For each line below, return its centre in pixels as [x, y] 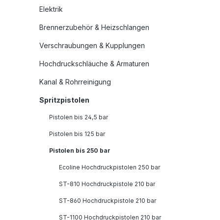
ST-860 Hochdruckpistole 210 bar [108, 201]
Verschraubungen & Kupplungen [92, 45]
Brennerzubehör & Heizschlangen [94, 27]
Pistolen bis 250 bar [80, 151]
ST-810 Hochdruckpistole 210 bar [107, 184]
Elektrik [51, 9]
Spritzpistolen [64, 100]
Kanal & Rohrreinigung [75, 82]
